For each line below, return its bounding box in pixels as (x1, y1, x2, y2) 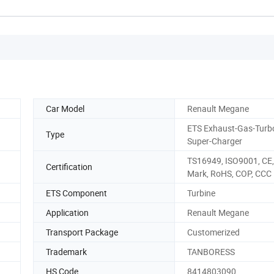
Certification (46, 161, 92, 173)
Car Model (46, 102, 84, 114)
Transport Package (46, 226, 118, 238)
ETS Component (46, 187, 107, 199)
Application (46, 206, 89, 218)
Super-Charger (187, 135, 242, 147)
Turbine (187, 187, 215, 199)
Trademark (46, 245, 87, 257)
